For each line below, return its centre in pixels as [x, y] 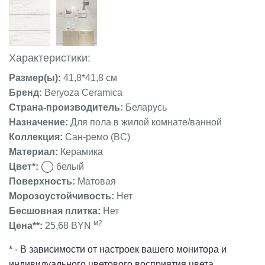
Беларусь [146, 107]
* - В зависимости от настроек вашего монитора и [118, 249]
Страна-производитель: [67, 107]
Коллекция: [37, 137]
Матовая [97, 181]
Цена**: [27, 226]
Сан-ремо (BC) [98, 137]
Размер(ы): [36, 78]
